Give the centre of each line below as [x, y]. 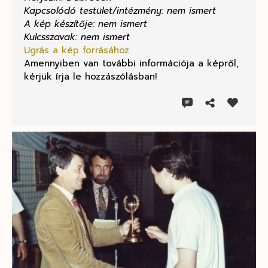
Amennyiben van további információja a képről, [131, 64]
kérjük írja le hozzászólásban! [90, 77]
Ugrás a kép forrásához [77, 51]
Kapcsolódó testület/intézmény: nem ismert [120, 11]
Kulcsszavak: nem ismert [77, 37]
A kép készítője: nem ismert [86, 24]
